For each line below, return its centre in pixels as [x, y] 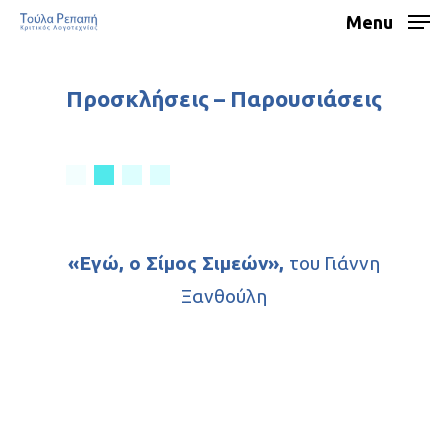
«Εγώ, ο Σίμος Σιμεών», [178, 263]
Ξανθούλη [224, 296]
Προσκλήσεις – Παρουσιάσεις [224, 98]
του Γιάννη [334, 263]
